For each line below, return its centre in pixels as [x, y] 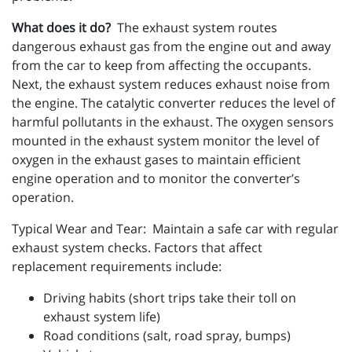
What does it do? [64, 27]
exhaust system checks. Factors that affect [137, 247]
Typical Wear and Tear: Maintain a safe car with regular [175, 229]
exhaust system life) [102, 317]
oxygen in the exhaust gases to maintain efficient [156, 159]
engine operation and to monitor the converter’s [156, 178]
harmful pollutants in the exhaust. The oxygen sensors [173, 122]
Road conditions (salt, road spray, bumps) [167, 335]
